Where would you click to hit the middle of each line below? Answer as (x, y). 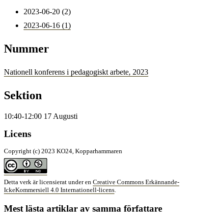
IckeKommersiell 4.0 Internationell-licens (59, 190)
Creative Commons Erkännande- (136, 182)
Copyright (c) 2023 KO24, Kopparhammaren (63, 151)
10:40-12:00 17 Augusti (41, 116)
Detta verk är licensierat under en (48, 182)
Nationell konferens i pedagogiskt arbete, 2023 (76, 72)
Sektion (23, 96)
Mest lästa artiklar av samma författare (83, 208)
